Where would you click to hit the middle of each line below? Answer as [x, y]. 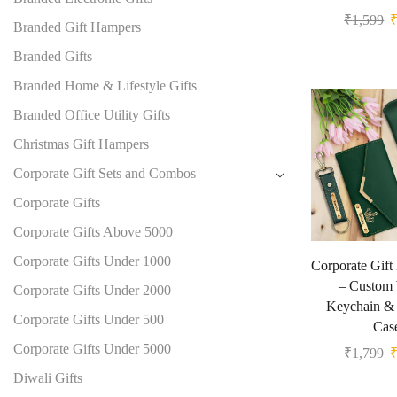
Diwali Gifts [48, 378]
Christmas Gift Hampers [81, 144]
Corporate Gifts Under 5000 [92, 349]
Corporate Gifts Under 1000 [92, 261]
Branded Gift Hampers [77, 27]
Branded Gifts [53, 57]
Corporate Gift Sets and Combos [105, 174]
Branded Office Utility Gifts [92, 115]
